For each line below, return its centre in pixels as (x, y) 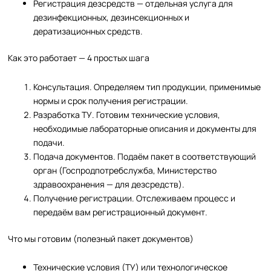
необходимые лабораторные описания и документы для (145, 128)
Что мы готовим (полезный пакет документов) (101, 238)
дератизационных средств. (88, 31)
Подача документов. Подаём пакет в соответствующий (145, 156)
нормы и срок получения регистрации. (111, 100)
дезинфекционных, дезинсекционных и (112, 18)
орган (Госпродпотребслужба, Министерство (125, 170)
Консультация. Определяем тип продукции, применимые (147, 87)
